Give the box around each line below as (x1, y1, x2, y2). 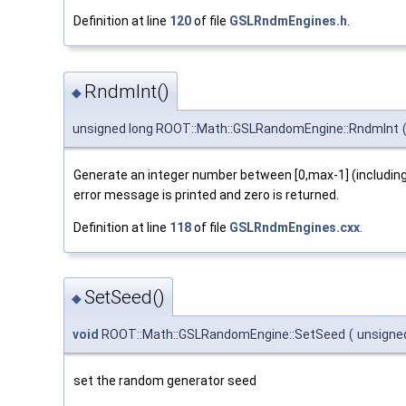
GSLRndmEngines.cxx (229, 219, 360, 235)
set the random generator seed (73, 372, 256, 388)
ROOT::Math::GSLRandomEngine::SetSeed (99, 326, 345, 342)
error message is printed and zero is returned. (73, 187, 339, 202)
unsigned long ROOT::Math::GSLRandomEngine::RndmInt (72, 121, 399, 136)
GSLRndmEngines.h (229, 14, 347, 29)
